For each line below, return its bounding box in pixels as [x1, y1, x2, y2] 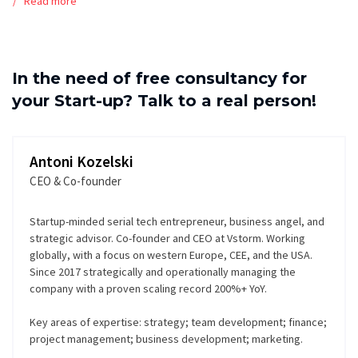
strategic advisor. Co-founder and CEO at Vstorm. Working [30, 230, 305, 245]
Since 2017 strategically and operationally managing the [30, 264, 296, 279]
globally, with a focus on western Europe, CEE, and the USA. [30, 247, 312, 262]
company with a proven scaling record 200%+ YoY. [30, 280, 267, 296]
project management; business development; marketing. [30, 331, 303, 346]
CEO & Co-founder [30, 173, 121, 189]
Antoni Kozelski [30, 151, 133, 171]
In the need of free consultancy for [12, 68, 307, 88]
